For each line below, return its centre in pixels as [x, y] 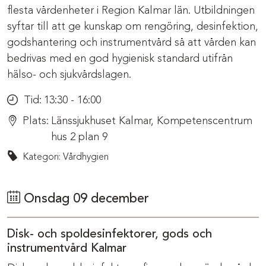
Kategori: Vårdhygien [66, 157]
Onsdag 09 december [85, 199]
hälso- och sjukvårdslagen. [69, 75]
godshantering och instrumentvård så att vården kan [132, 42]
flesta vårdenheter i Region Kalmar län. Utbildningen [131, 10]
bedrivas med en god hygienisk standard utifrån [120, 58]
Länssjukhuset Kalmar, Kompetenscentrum [152, 121]
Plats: [36, 121]
